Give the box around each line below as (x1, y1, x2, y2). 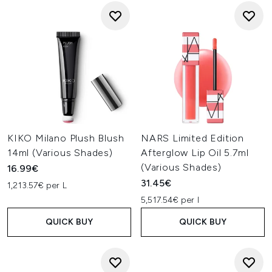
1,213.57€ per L (7, 180, 67, 191)
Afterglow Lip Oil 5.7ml (141, 147, 249, 158)
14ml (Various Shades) (7, 147, 113, 158)
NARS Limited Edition (141, 132, 245, 144)
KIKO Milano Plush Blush (7, 132, 124, 144)
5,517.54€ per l (141, 195, 199, 205)
